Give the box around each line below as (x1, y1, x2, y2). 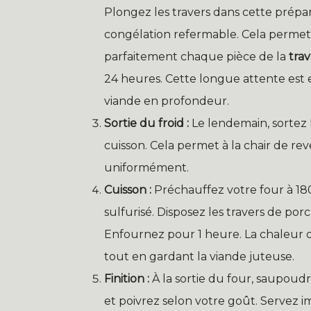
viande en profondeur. (104, 94, 229, 108)
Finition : (104, 272, 149, 286)
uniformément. (104, 161, 189, 175)
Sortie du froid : (104, 117, 189, 131)
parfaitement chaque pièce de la (104, 50, 289, 64)
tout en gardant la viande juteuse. (104, 250, 294, 264)
